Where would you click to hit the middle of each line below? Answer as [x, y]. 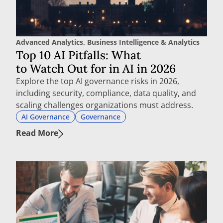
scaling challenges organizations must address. [105, 105]
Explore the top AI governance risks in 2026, [98, 81]
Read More [37, 133]
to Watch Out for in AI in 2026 [97, 69]
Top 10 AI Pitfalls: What [78, 55]
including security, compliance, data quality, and [106, 93]
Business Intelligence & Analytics [143, 42]
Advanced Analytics [50, 42]
